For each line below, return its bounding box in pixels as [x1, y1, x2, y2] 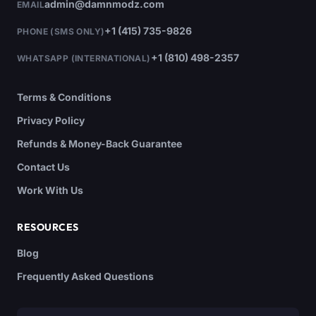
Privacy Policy [17, 114, 85, 127]
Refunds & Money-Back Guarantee [17, 138, 182, 150]
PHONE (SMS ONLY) [17, 26, 105, 37]
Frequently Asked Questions [17, 270, 154, 283]
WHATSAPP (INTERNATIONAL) [17, 53, 151, 64]
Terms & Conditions [17, 91, 111, 104]
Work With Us [17, 184, 83, 197]
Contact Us [17, 161, 70, 174]
